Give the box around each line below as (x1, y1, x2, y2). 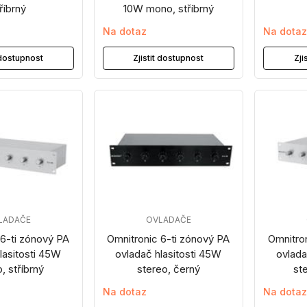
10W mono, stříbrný (123, 2, 214, 15)
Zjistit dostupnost (133, 53, 204, 63)
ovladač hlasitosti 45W (115, 247, 222, 260)
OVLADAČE (145, 214, 191, 225)
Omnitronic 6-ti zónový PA (107, 232, 230, 245)
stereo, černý (136, 262, 200, 275)
